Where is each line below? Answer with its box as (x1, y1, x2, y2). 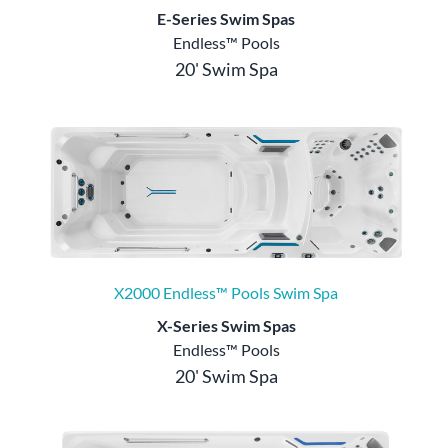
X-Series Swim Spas (156, 315, 296, 335)
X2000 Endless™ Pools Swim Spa (114, 282, 338, 302)
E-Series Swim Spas (157, 9, 295, 29)
